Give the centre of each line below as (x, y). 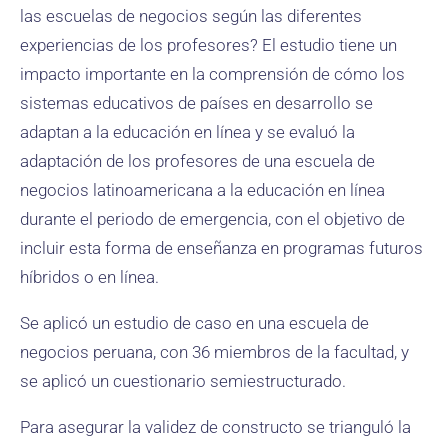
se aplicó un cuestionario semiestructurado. (183, 381)
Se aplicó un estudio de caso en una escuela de (194, 323)
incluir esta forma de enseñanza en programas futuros (221, 248)
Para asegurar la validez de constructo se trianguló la (215, 427)
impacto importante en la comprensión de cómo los (212, 74)
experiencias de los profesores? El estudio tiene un (208, 45)
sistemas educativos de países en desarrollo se (196, 103)
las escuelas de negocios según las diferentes (191, 16)
